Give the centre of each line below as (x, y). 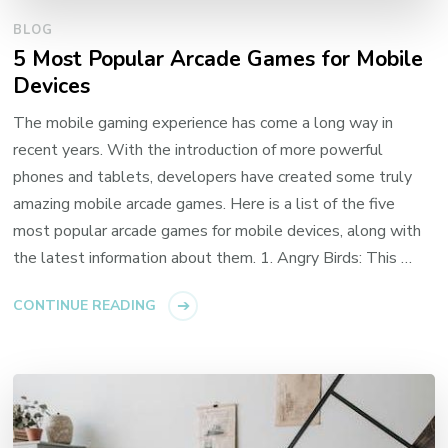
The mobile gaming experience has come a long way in (203, 123)
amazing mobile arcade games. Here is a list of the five (204, 204)
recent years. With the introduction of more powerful (198, 150)
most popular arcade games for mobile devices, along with (217, 231)
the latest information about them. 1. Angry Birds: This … (213, 258)
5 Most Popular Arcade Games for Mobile (218, 59)
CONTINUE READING (85, 306)
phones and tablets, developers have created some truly (213, 177)
